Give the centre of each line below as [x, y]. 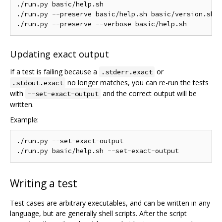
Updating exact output [59, 54]
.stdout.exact [38, 83]
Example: [24, 119]
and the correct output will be [149, 93]
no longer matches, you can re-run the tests [137, 82]
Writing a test [44, 183]
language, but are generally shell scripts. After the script [98, 213]
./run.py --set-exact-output [70, 141]
